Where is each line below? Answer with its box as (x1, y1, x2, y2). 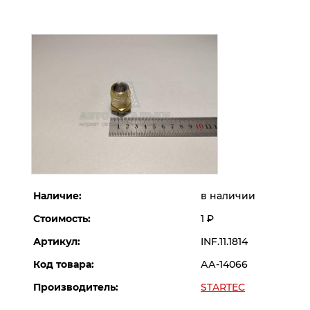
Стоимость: (33, 212, 91, 226)
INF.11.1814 (201, 235, 248, 248)
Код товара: (33, 258, 94, 271)
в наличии (201, 190, 255, 203)
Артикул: (33, 235, 80, 248)
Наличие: (33, 190, 82, 203)
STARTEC (201, 281, 245, 294)
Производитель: (33, 281, 118, 294)
